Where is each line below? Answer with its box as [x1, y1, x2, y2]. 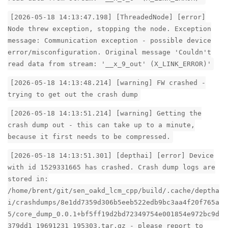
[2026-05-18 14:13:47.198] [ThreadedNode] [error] [10, 13, 206, 21]
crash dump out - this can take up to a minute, [8, 121, 195, 129]
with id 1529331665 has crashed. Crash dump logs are [8, 163, 215, 172]
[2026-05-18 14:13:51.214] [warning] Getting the [10, 109, 202, 118]
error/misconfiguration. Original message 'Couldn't [8, 48, 211, 56]
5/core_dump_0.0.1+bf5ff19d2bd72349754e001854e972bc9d [8, 210, 219, 218]
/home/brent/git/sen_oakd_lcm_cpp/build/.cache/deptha [8, 187, 219, 195]
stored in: [8, 175, 48, 183]
